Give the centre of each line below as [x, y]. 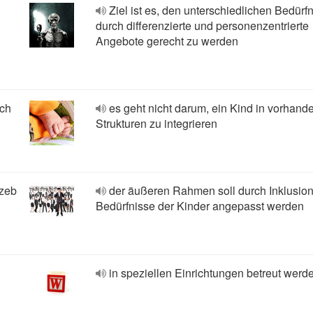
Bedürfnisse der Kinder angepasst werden [200, 206]
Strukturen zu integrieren [156, 123]
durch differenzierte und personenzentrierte [202, 26]
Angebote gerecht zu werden [167, 41]
